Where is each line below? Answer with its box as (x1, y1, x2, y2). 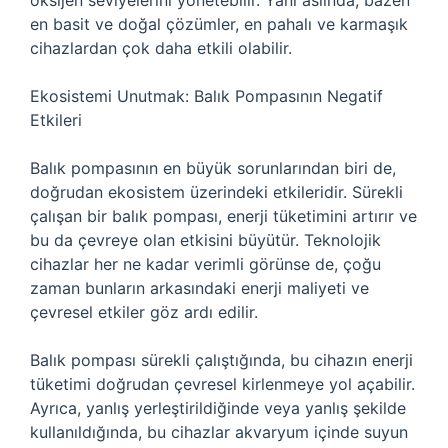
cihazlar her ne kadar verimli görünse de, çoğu (30, 254, 381, 274)
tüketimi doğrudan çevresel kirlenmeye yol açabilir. (30, 374, 415, 394)
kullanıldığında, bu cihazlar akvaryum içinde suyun (30, 422, 408, 442)
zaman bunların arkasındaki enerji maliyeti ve (30, 278, 369, 298)
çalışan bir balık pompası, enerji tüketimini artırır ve (30, 206, 417, 226)
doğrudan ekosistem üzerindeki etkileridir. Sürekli (30, 182, 403, 202)
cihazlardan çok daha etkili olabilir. (30, 38, 292, 58)
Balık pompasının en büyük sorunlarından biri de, (30, 158, 396, 178)
